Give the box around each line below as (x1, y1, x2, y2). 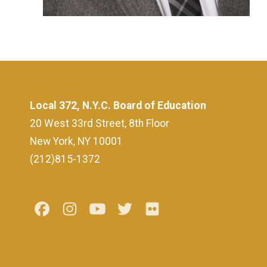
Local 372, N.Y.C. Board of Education (30, 99, 206, 111)
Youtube (108, 202, 152, 217)
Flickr (164, 202, 194, 217)
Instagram (81, 202, 134, 217)
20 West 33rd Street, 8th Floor (30, 117, 169, 129)
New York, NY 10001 (30, 135, 123, 147)
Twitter (136, 202, 174, 217)
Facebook (54, 202, 107, 217)
